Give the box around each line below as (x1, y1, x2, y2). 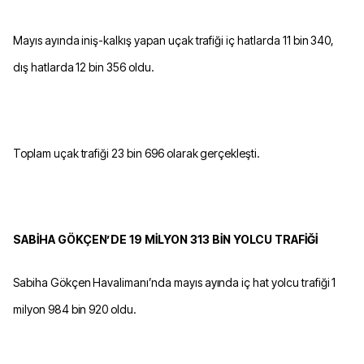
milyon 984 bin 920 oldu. (13, 302, 137, 317)
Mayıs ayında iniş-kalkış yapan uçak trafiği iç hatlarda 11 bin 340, (13, 33, 335, 48)
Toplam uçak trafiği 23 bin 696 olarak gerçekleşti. (13, 146, 260, 161)
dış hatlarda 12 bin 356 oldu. (13, 60, 154, 75)
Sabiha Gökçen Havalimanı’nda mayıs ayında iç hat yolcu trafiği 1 (13, 275, 336, 290)
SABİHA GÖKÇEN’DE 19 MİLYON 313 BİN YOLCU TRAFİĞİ (13, 232, 318, 247)
